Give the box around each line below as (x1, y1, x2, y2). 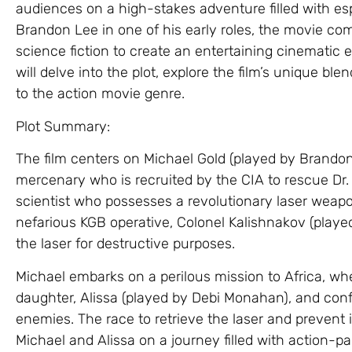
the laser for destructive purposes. (16, 235, 235, 253)
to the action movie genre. (16, 85, 185, 103)
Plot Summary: (16, 117, 110, 135)
